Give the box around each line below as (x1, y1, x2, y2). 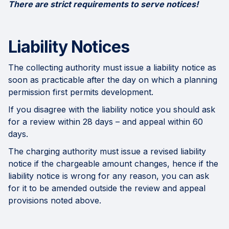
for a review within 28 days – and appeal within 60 (8, 117, 203, 127)
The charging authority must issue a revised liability (8, 146, 206, 157)
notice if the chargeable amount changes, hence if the (8, 158, 218, 169)
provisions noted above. (8, 195, 101, 206)
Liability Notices (8, 37, 129, 57)
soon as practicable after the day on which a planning (8, 75, 217, 85)
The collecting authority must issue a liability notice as (8, 62, 216, 73)
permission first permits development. (8, 87, 153, 98)
